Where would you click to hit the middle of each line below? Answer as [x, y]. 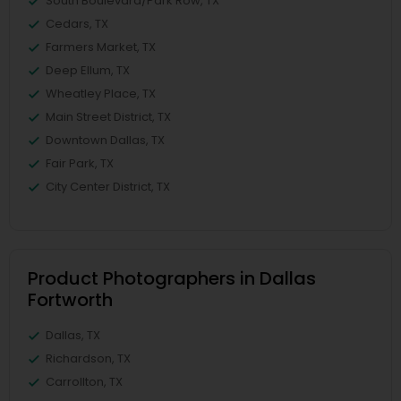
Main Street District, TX [108, 117]
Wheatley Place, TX [101, 94]
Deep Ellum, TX [88, 71]
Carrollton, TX [84, 382]
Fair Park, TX [80, 164]
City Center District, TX [108, 187]
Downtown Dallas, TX [105, 141]
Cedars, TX [77, 24]
